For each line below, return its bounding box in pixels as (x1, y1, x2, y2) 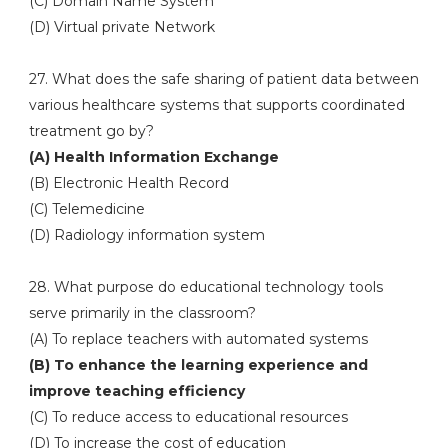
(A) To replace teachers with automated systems (28, 330, 368, 348)
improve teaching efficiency (28, 382, 245, 400)
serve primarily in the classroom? (28, 304, 256, 322)
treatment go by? (28, 122, 154, 140)
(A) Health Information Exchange (28, 148, 279, 166)
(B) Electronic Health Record (28, 174, 229, 192)
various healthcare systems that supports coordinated (28, 96, 405, 114)
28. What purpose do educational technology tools (28, 278, 383, 296)
